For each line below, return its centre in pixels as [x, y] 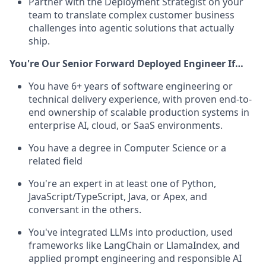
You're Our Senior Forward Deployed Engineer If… [126, 64]
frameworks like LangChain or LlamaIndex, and [134, 245]
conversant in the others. [85, 210]
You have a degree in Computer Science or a [127, 148]
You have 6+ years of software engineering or [131, 86]
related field [56, 161]
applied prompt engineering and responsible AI [135, 258]
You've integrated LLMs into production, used [131, 232]
